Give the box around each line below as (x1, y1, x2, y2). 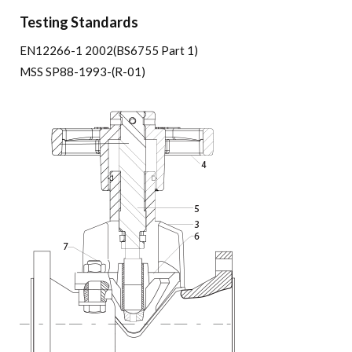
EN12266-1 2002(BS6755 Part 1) (20, 42, 198, 57)
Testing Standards (20, 13, 138, 31)
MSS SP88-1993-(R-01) (20, 64, 145, 79)
